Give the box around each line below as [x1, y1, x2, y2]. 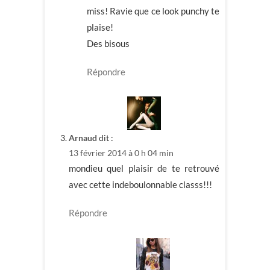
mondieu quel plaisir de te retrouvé [69, 163, 219, 174]
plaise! [87, 21, 113, 33]
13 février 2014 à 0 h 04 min [69, 148, 174, 159]
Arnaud [69, 133, 97, 143]
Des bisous [87, 37, 130, 49]
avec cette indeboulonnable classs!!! [69, 179, 212, 190]
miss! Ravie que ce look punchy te [87, 5, 219, 16]
